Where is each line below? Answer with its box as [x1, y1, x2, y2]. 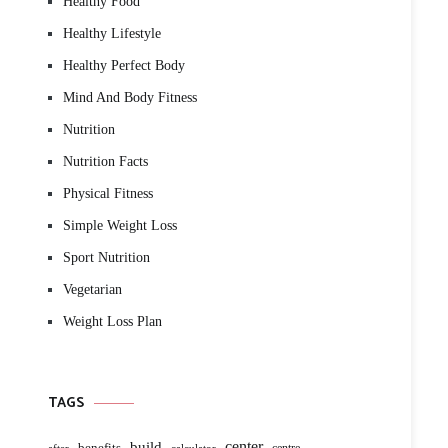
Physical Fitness [63, 186, 153, 201]
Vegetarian [63, 282, 122, 297]
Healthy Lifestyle [63, 26, 161, 41]
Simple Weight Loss [63, 218, 177, 233]
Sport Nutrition [63, 250, 150, 265]
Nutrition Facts [63, 154, 148, 169]
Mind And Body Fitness [63, 90, 197, 105]
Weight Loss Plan [63, 314, 162, 329]
